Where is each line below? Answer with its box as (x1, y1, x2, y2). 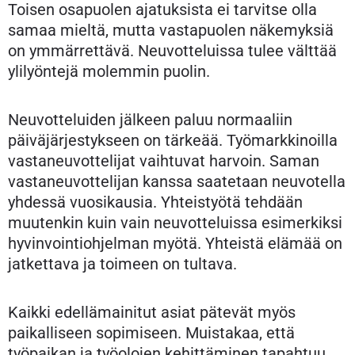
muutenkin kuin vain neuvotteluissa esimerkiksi (8, 213, 342, 232)
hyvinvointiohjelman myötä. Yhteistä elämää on (8, 234, 342, 253)
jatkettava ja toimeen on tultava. (8, 254, 237, 273)
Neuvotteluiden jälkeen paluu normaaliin (8, 110, 292, 129)
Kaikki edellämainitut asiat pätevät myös (8, 303, 296, 322)
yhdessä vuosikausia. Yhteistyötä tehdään (8, 193, 303, 212)
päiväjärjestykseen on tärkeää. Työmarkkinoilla (8, 131, 338, 150)
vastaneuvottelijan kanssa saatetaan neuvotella (8, 172, 345, 191)
